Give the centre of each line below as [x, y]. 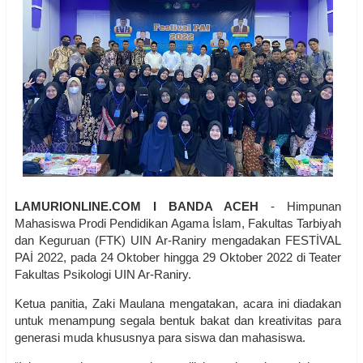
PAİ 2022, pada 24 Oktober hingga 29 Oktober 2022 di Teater [178, 258]
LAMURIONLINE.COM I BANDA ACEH [143, 207]
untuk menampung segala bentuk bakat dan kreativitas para [178, 321]
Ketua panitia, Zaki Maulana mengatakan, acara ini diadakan [178, 304]
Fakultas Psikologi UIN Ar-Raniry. [103, 275]
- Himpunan [306, 207]
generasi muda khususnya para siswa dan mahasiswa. [160, 338]
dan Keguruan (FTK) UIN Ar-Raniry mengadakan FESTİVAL [178, 241]
